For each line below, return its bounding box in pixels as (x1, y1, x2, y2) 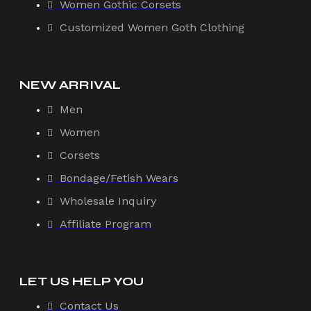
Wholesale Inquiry (60, 194, 156, 208)
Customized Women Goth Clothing (60, 20, 244, 34)
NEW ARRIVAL (19, 76, 121, 92)
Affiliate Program (60, 217, 151, 230)
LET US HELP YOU (19, 273, 144, 289)
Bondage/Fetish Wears (60, 171, 178, 185)
